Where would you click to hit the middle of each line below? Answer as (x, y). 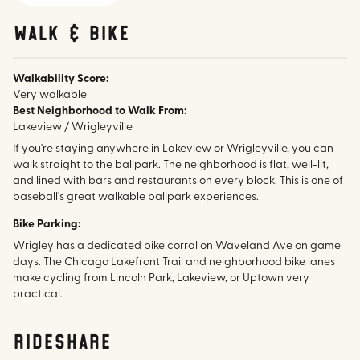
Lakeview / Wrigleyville (73, 128)
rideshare (62, 340)
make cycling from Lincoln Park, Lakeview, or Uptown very (161, 279)
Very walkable (50, 96)
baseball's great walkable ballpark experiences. (136, 198)
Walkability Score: (61, 80)
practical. (38, 295)
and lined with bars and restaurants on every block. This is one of (178, 182)
